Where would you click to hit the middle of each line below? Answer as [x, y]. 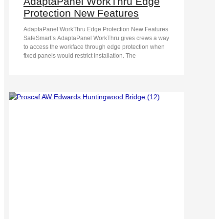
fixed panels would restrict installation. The [80, 55]
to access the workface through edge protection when [94, 47]
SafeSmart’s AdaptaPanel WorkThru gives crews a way [96, 38]
